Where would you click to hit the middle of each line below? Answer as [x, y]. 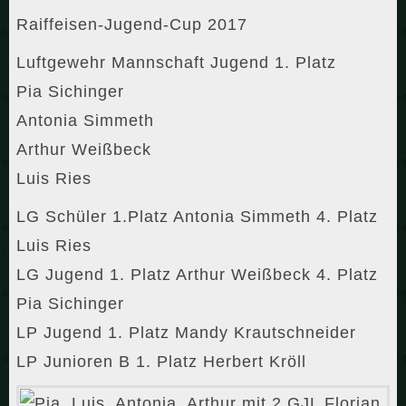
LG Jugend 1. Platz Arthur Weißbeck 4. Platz [197, 275]
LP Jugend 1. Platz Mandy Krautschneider [186, 333]
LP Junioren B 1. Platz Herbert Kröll [161, 362]
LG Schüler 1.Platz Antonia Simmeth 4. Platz [197, 217]
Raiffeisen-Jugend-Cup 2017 [132, 25]
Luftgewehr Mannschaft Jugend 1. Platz [176, 63]
